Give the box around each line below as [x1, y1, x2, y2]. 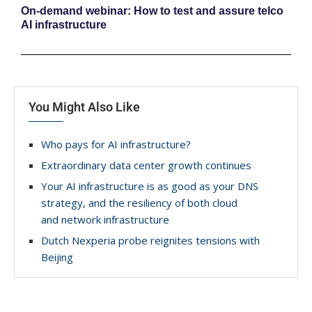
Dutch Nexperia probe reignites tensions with [41, 233, 260, 247]
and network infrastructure [41, 212, 169, 226]
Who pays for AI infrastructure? [41, 136, 191, 151]
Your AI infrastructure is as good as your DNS [41, 178, 258, 193]
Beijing [41, 249, 73, 264]
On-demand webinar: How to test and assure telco [21, 4, 283, 17]
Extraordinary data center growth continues [41, 157, 251, 172]
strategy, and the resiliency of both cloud [41, 195, 237, 210]
